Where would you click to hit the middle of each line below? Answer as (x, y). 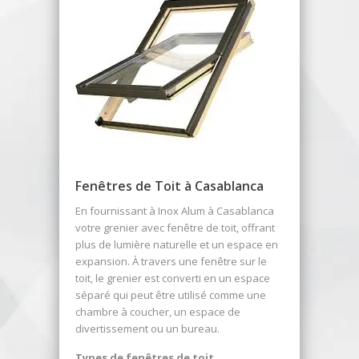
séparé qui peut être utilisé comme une (171, 295)
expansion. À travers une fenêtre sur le (171, 261)
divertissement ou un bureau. (147, 329)
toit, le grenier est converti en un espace (173, 278)
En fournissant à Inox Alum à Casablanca (175, 211)
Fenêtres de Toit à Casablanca (169, 186)
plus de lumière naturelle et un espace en (177, 244)
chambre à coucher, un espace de (158, 312)
